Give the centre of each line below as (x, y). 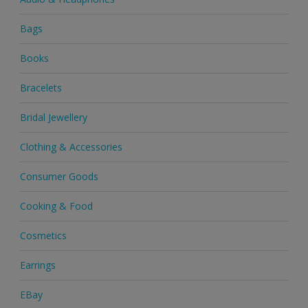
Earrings (37, 265)
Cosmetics (43, 236)
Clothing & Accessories (71, 147)
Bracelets (41, 88)
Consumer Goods (59, 177)
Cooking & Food (56, 206)
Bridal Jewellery (53, 118)
